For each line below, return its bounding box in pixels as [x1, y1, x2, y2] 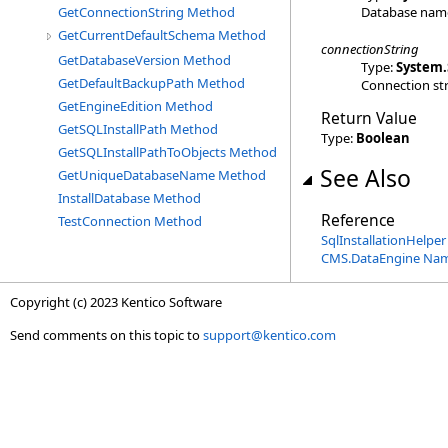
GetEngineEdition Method [58, 97, 213, 115]
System [396, 58, 443, 76]
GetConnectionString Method [58, 3, 235, 21]
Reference [321, 209, 395, 231]
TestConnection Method [58, 212, 202, 230]
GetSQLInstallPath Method [58, 120, 218, 138]
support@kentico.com [203, 326, 336, 344]
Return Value [321, 107, 417, 129]
